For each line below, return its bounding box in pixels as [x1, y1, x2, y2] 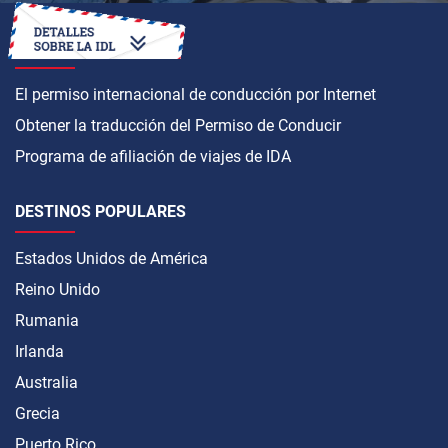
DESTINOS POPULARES [15, 202, 186, 222]
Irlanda [15, 342, 64, 362]
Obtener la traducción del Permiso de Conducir [15, 116, 341, 136]
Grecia [15, 404, 60, 424]
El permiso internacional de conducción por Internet [15, 85, 376, 105]
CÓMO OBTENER [15, 38, 135, 58]
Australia [15, 373, 78, 393]
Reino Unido [15, 280, 100, 300]
